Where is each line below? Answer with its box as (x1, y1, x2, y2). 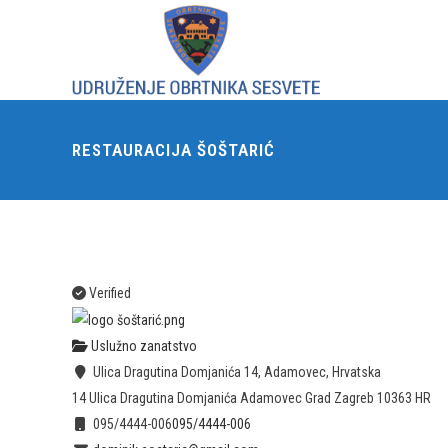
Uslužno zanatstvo (88, 338, 197, 355)
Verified (86, 285, 131, 301)
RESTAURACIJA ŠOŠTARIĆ (72, 140, 275, 160)
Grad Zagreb (305, 390, 374, 407)
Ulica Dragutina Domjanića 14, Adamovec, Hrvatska (89, 364, 381, 381)
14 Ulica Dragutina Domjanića (72, 390, 237, 407)
